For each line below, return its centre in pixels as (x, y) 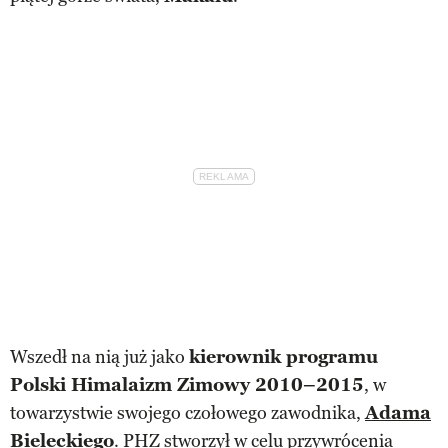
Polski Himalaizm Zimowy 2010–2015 (187, 385)
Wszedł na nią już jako (99, 357)
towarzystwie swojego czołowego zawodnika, (187, 413)
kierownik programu (283, 357)
